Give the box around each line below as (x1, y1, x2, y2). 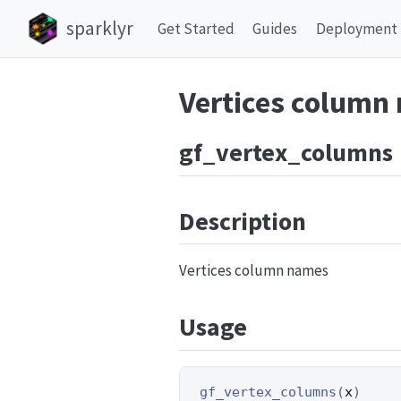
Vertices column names (179, 260, 328, 281)
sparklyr (65, 16, 133, 41)
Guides (252, 18, 298, 38)
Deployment (315, 18, 397, 38)
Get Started (157, 18, 235, 38)
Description (179, 204, 306, 237)
